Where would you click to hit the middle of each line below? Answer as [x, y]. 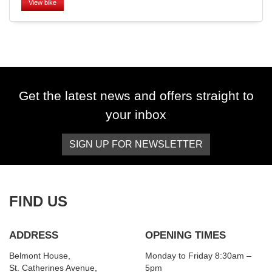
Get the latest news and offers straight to [136, 96]
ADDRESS [34, 236]
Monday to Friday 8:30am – [198, 256]
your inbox [136, 115]
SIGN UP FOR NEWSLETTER [136, 144]
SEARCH [50, 84]
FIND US [38, 202]
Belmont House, [40, 256]
